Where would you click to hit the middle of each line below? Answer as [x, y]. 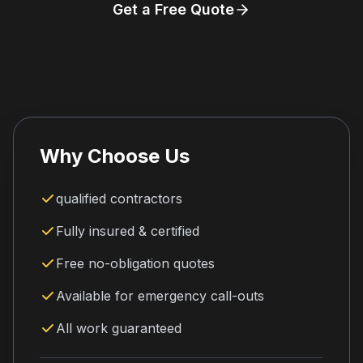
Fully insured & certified [128, 231]
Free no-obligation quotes [135, 263]
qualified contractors [119, 198]
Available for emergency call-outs [160, 295]
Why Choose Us [115, 156]
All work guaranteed [119, 328]
